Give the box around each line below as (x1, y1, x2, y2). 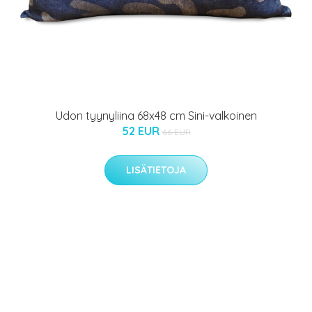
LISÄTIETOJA (126, 164, 186, 177)
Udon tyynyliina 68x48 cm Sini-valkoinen (55, 109, 257, 123)
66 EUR (162, 127, 191, 138)
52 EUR (121, 124, 162, 139)
